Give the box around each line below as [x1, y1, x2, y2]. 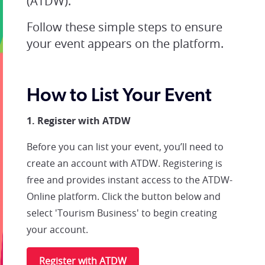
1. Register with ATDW [27, 114, 130, 127]
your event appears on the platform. [27, 35, 224, 51]
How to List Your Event [27, 87, 212, 106]
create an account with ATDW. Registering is [27, 157, 222, 170]
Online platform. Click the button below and [27, 190, 221, 203]
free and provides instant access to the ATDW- [27, 173, 232, 186]
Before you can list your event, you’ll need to [27, 140, 224, 153]
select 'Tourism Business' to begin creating [27, 206, 217, 219]
